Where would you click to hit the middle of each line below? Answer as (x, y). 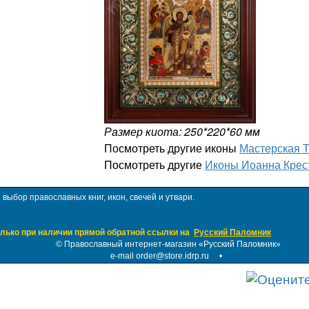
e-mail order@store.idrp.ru (160, 256)
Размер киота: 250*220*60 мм (182, 131)
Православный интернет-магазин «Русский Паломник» (172, 244)
